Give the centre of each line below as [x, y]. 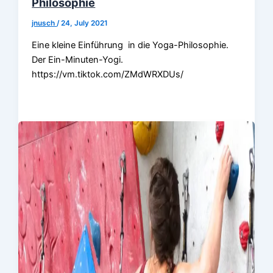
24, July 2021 [85, 23]
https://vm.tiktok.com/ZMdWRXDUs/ [108, 74]
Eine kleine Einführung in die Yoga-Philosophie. [132, 45]
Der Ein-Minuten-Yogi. [78, 59]
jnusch [44, 23]
